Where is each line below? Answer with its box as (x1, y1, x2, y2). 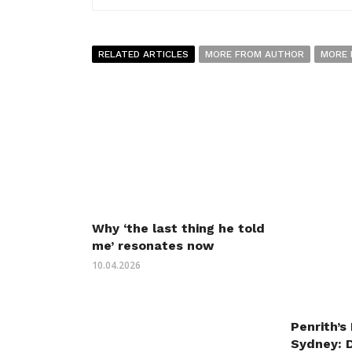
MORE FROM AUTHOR (205, 49, 304, 60)
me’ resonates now (92, 238, 214, 254)
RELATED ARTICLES (98, 49, 189, 60)
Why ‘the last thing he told (92, 221, 265, 236)
